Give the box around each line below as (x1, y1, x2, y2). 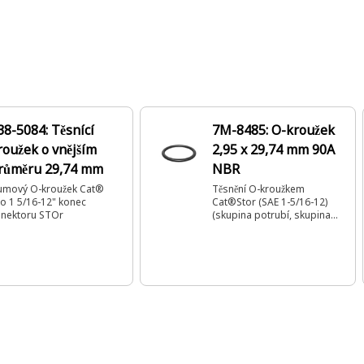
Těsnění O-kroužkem (212, 182, 305, 196)
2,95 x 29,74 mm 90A (212, 141, 335, 158)
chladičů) (212, 221, 251, 235)
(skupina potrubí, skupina (212, 208, 331, 222)
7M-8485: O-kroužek (212, 121, 335, 139)
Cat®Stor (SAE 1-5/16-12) (212, 195, 327, 209)
